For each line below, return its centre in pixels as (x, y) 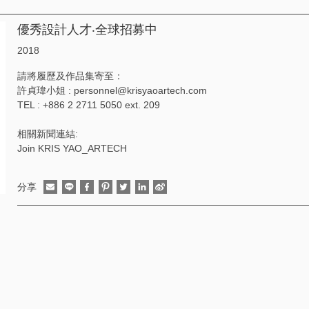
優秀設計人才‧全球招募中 (88, 30)
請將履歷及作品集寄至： (71, 76)
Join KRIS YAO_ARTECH (72, 148)
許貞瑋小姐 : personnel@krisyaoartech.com (112, 90)
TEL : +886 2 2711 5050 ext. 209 (89, 105)
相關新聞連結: (48, 134)
